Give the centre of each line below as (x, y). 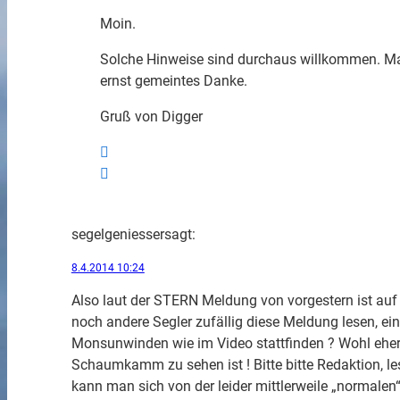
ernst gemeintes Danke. (173, 80)
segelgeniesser (117, 235)
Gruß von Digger (151, 116)
